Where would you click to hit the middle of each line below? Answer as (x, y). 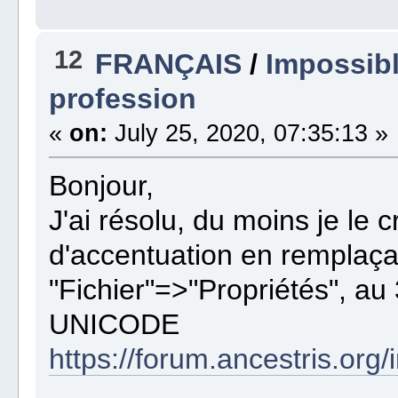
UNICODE (115, 325)
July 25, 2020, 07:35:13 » (248, 134)
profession (123, 99)
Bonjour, (102, 186)
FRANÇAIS (169, 64)
